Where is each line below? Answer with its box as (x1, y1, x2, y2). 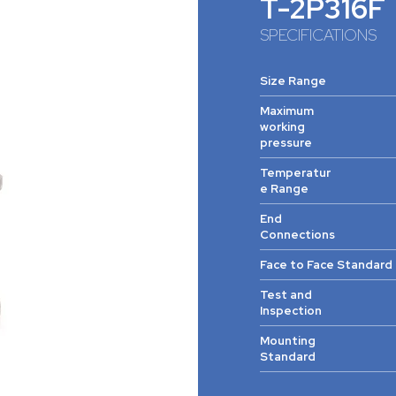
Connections (260, 227, 335, 243)
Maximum (260, 103, 314, 119)
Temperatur (260, 165, 331, 181)
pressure (260, 135, 312, 151)
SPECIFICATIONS (260, 25, 377, 46)
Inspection (260, 303, 322, 319)
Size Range (260, 73, 326, 89)
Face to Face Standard (260, 257, 392, 273)
